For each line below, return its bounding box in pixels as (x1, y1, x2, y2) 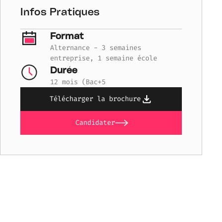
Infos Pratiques (20, 5, 100, 19)
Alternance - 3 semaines (50, 43, 141, 53)
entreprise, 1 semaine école (50, 53, 157, 63)
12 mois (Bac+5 (50, 77, 106, 87)
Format (50, 29, 84, 42)
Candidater (75, 118, 115, 128)
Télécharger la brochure (50, 94, 141, 104)
